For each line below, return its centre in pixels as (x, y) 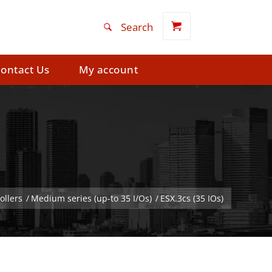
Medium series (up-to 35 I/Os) (91, 198)
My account (109, 70)
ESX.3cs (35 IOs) (192, 198)
